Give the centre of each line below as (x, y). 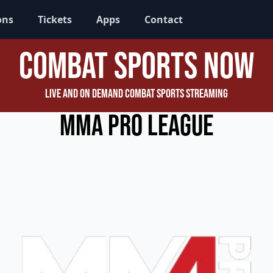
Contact (164, 19)
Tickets (55, 19)
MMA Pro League (136, 126)
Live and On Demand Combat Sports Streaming (136, 94)
